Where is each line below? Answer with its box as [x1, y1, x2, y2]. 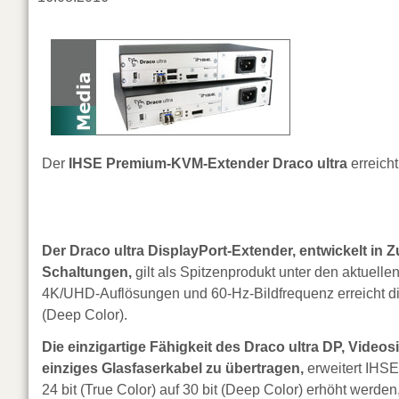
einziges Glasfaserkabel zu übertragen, [42, 361, 304, 377]
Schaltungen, [42, 264, 132, 280]
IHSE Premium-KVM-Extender [69, 156, 269, 172]
